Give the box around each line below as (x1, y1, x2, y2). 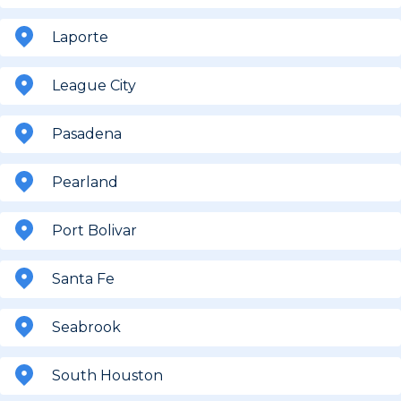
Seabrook (52, 318, 121, 336)
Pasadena (52, 124, 122, 142)
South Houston (52, 366, 163, 384)
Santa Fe (52, 269, 115, 287)
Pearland (52, 173, 118, 191)
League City (52, 76, 136, 94)
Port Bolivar (52, 221, 137, 239)
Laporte (52, 28, 108, 46)
